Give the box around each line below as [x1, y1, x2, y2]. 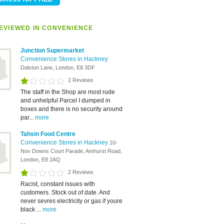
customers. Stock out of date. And [20, 189, 110, 196]
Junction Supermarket [20, 47, 84, 54]
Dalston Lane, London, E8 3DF [20, 64, 95, 70]
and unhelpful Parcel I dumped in [20, 97, 110, 104]
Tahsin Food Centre [20, 130, 75, 137]
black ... [20, 206, 42, 213]
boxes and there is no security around [20, 105, 122, 112]
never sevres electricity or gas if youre [20, 197, 122, 204]
